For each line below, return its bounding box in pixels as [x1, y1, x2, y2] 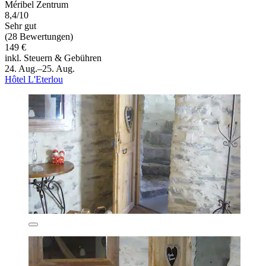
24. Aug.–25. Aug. [5, 63, 75, 74]
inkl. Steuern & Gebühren [5, 52, 102, 63]
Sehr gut [5, 20, 36, 31]
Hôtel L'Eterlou [5, 74, 63, 84]
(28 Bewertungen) [5, 31, 73, 42]
